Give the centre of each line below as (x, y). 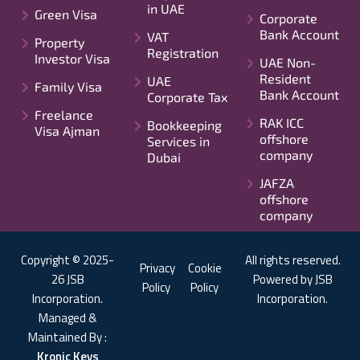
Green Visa (66, 14)
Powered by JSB (292, 279)
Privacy (157, 268)
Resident (285, 78)
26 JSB (67, 279)
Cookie (205, 268)
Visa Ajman (67, 130)
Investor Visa (72, 58)
